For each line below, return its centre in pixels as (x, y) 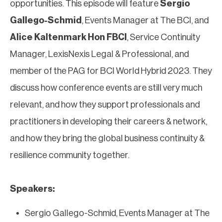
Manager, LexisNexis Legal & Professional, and (99, 54)
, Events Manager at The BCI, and (145, 20)
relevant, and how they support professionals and (105, 104)
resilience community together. (70, 155)
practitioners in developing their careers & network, (109, 121)
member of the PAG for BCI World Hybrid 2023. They (111, 71)
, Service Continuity (164, 37)
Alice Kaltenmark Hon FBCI (68, 37)
